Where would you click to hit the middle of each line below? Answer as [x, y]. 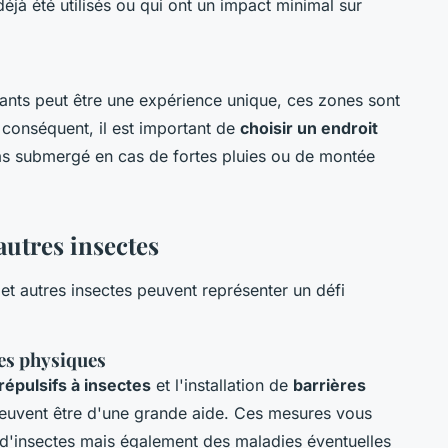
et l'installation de [222, 385]
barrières [329, 385]
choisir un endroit [309, 128]
